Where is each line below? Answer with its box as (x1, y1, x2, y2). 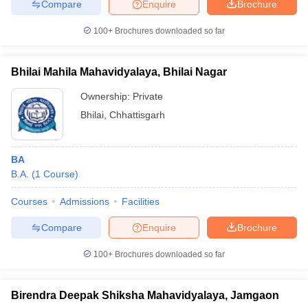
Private (133, 91, 163, 102)
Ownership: (80, 91, 133, 102)
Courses (11, 196, 47, 207)
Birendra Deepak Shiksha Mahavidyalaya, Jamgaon (11, 289, 279, 301)
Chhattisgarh (109, 109, 165, 120)
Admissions (60, 196, 109, 207)
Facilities (122, 196, 159, 207)
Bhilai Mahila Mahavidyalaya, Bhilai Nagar (11, 66, 227, 78)
